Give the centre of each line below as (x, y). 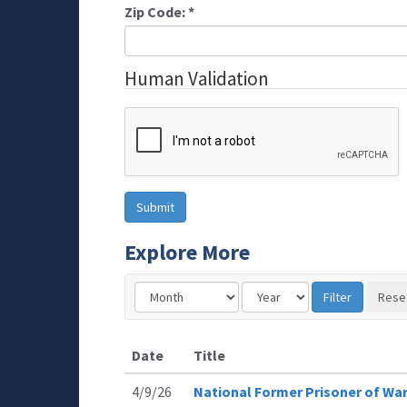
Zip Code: (156, 12)
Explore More (187, 252)
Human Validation (197, 79)
